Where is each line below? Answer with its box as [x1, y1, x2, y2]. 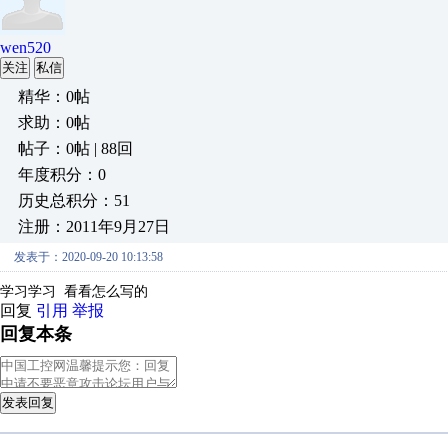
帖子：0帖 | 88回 [18, 140, 133, 157]
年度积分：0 [18, 166, 106, 183]
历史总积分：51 [18, 192, 130, 209]
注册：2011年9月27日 [18, 218, 170, 235]
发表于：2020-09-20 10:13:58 [14, 250, 163, 264]
